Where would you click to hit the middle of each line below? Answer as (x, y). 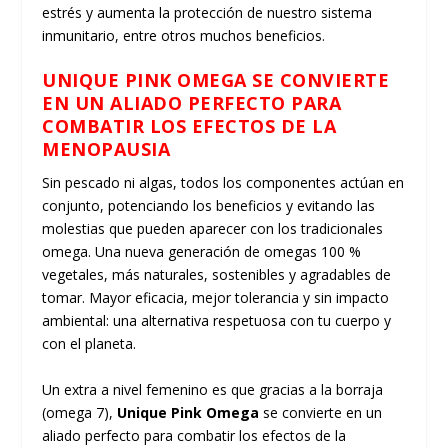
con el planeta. (89, 344)
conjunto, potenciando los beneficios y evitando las (209, 206)
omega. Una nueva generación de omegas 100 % (202, 252)
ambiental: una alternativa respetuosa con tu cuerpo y (217, 321)
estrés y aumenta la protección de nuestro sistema (207, 12)
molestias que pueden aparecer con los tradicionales (213, 229)
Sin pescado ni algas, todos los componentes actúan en (223, 183)
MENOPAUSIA (106, 149)
